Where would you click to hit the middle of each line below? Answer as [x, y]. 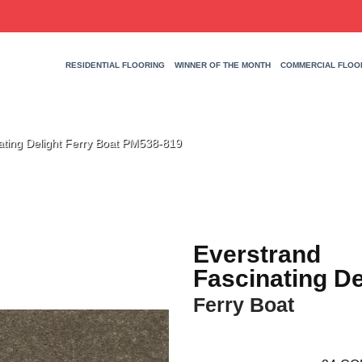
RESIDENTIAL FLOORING [115, 65]
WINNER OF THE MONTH [222, 65]
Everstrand [257, 254]
